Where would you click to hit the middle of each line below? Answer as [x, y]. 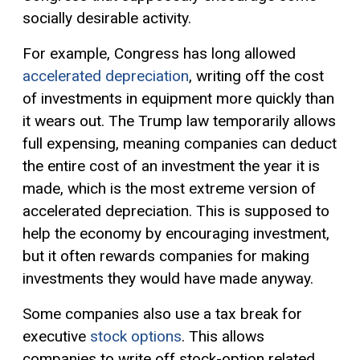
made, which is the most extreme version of [169, 188]
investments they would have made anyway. [168, 278]
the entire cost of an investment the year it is [171, 166]
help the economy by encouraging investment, [176, 233]
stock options [136, 336]
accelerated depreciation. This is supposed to [176, 211]
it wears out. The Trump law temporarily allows [179, 121]
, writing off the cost [256, 76]
